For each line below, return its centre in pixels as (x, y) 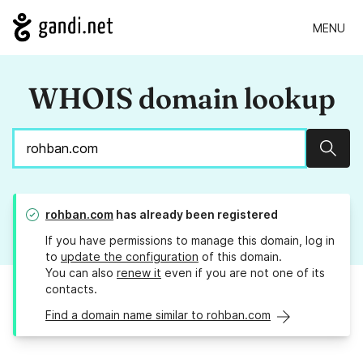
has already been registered (196, 215)
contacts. (71, 289)
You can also (81, 273)
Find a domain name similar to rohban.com (158, 315)
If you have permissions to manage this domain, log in (190, 241)
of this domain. (240, 257)
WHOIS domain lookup (181, 98)
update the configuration (130, 257)
